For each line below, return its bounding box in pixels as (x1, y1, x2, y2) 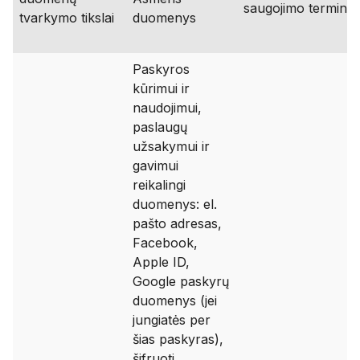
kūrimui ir (133, 80, 190, 96)
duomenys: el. (133, 196, 217, 212)
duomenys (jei (133, 292, 217, 309)
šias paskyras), (133, 331, 223, 347)
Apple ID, (133, 254, 190, 270)
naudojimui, (133, 100, 202, 116)
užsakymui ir (133, 138, 210, 154)
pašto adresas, (133, 215, 222, 231)
